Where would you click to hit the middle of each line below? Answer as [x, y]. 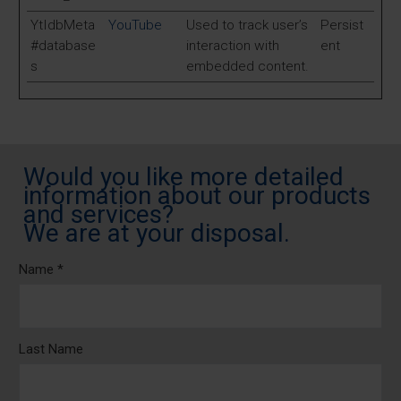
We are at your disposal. [157, 234]
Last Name [51, 350]
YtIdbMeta [63, 26]
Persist [342, 26]
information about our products [197, 196]
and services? [98, 215]
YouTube [135, 26]
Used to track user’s [247, 26]
